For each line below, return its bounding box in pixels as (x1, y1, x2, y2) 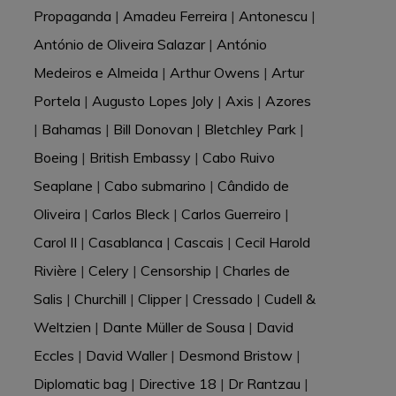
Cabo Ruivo (202, 148, 275, 166)
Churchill (73, 290, 126, 308)
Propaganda (33, 7, 111, 25)
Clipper (137, 290, 181, 308)
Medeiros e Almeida (33, 64, 158, 81)
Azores (264, 92, 311, 110)
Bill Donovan (112, 120, 193, 138)
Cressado (192, 290, 253, 308)
